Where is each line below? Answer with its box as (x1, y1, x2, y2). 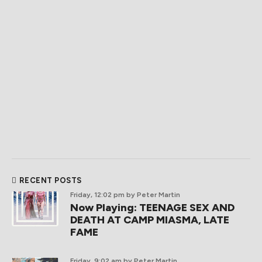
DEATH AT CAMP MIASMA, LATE (70, 213, 229, 226)
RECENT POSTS (19, 176, 82, 185)
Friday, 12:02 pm (70, 191, 125, 199)
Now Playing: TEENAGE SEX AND (70, 201, 235, 214)
